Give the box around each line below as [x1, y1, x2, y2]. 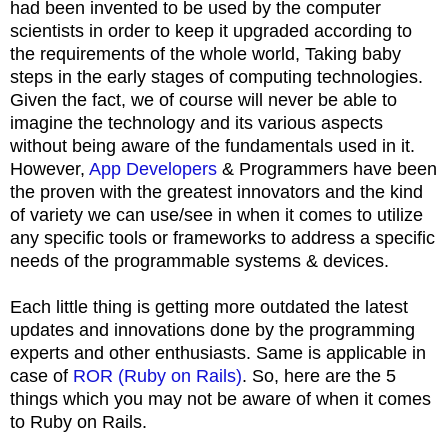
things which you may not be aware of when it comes [10, 388, 431, 409]
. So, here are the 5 [242, 365, 396, 386]
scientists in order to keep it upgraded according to [10, 20, 412, 41]
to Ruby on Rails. [10, 411, 152, 432]
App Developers [89, 158, 217, 179]
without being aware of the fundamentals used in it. [10, 135, 415, 156]
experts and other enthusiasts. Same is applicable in [10, 342, 426, 363]
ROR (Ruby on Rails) [73, 365, 242, 386]
